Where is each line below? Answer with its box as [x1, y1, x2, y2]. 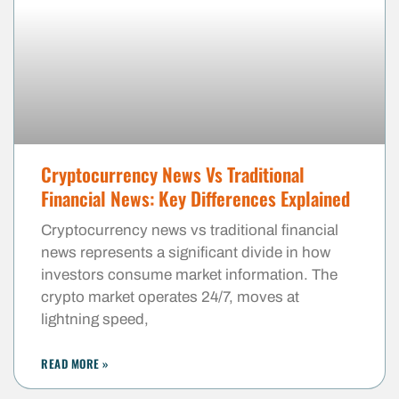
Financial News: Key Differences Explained [41, 183, 350, 212]
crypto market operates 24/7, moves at [41, 288, 299, 305]
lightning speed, [41, 310, 149, 328]
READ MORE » [41, 354, 109, 372]
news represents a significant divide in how [41, 243, 330, 261]
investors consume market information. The [41, 265, 338, 283]
